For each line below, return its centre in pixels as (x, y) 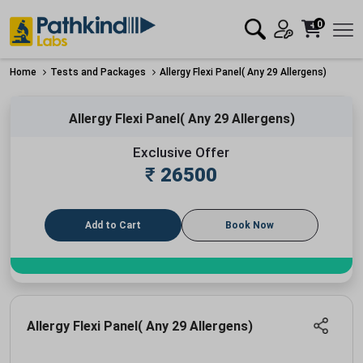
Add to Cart (113, 225)
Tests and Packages (98, 72)
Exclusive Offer (181, 152)
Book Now (250, 225)
